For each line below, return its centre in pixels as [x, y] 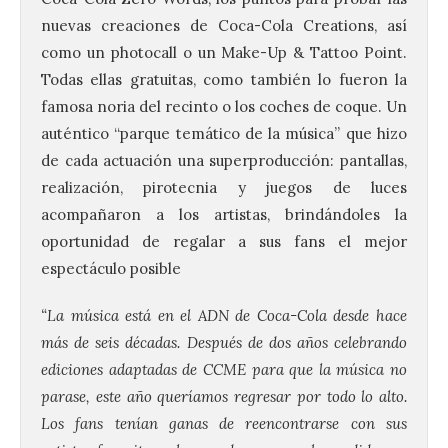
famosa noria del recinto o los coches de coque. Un [224, 106]
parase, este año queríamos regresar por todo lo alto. [224, 396]
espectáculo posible [111, 268]
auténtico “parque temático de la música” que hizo [224, 133]
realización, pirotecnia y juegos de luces [224, 187]
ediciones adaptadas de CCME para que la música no [224, 369]
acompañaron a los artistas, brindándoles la [224, 214]
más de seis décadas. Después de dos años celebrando [224, 342]
